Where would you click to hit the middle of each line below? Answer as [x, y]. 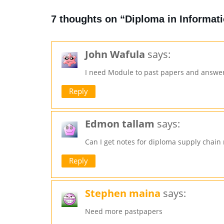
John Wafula [115, 54]
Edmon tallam [120, 124]
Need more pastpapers [124, 211]
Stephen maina [123, 193]
